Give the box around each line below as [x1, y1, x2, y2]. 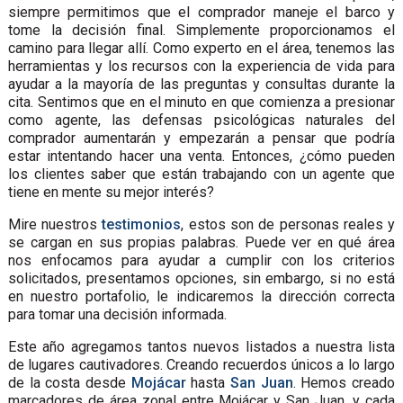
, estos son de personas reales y [181, 215, 396, 233]
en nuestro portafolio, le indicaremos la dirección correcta [7, 287, 396, 305]
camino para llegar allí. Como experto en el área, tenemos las [7, 39, 396, 57]
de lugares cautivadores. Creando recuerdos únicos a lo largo [7, 355, 396, 373]
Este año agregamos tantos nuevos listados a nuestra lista [7, 337, 396, 355]
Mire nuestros [7, 215, 103, 233]
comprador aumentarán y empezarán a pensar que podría [7, 129, 396, 147]
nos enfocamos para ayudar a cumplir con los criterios [7, 251, 396, 269]
